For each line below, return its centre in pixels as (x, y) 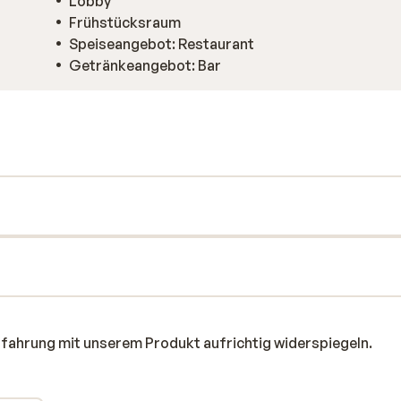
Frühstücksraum (125, 22)
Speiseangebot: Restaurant (162, 44)
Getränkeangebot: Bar (145, 65)
